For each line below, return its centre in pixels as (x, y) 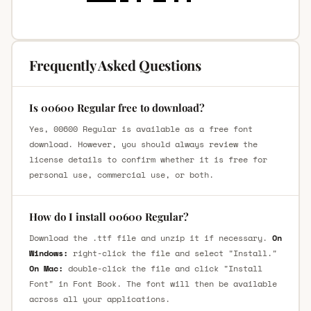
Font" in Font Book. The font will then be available (153, 283)
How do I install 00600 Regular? (109, 216)
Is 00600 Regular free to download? (117, 107)
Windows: (48, 253)
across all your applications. (99, 299)
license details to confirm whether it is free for (148, 159)
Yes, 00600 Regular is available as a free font (141, 128)
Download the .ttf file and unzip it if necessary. (150, 237)
